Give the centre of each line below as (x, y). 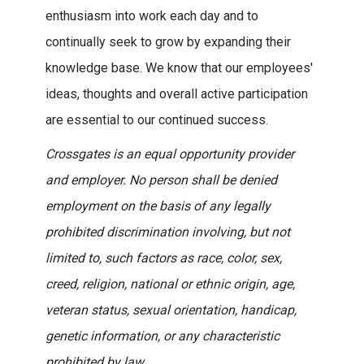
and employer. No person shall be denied (162, 180)
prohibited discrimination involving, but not (168, 232)
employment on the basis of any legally (158, 206)
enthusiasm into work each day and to (152, 16)
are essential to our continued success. (157, 120)
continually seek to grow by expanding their (169, 42)
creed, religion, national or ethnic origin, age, (171, 284)
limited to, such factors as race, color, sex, (164, 258)
